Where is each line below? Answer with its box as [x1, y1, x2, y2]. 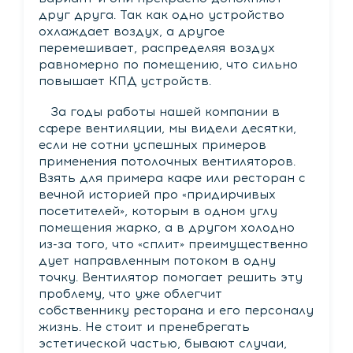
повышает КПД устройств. [38, 72, 219, 88]
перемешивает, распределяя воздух [38, 39, 275, 55]
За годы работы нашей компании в [38, 104, 280, 120]
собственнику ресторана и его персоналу [38, 303, 314, 318]
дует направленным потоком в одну [38, 253, 276, 269]
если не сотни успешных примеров [38, 137, 266, 153]
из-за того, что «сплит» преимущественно [38, 236, 308, 252]
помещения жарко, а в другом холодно [38, 220, 295, 236]
